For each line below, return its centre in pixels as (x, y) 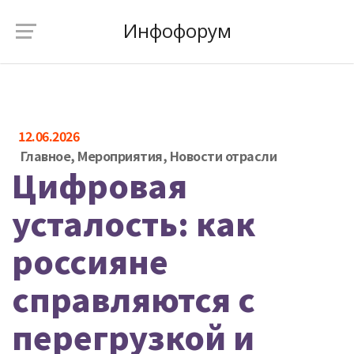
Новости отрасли (223, 156)
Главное (45, 156)
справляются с (134, 299)
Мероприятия (120, 156)
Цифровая (100, 185)
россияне (90, 261)
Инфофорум (177, 30)
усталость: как (134, 223)
